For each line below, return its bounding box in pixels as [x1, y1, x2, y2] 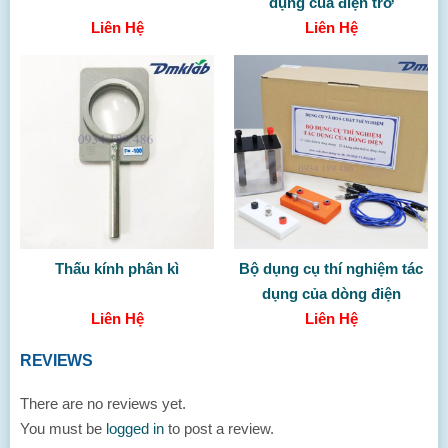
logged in [106, 419, 164, 437]
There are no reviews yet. [20, 394, 186, 412]
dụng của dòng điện [261, 284, 401, 302]
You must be [20, 419, 106, 437]
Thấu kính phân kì [55, 259, 179, 277]
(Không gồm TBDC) [262, 309, 400, 327]
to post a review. [164, 419, 274, 437]
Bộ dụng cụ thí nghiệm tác [239, 259, 423, 277]
